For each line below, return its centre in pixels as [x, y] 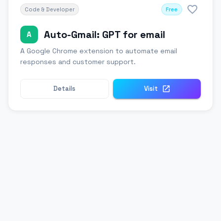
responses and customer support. [78, 62]
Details [65, 89]
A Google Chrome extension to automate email [99, 51]
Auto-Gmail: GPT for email [105, 35]
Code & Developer [50, 10]
